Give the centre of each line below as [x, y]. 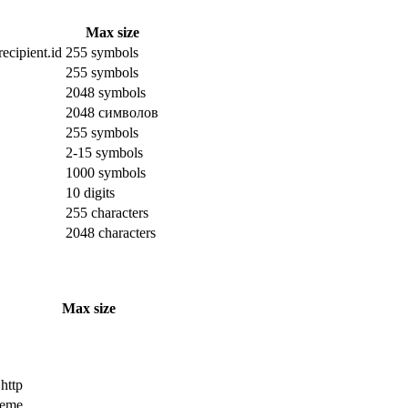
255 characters [107, 212]
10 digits [90, 192]
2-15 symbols [104, 152]
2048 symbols [106, 92]
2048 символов [112, 112]
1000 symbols [106, 172]
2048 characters [111, 232]
